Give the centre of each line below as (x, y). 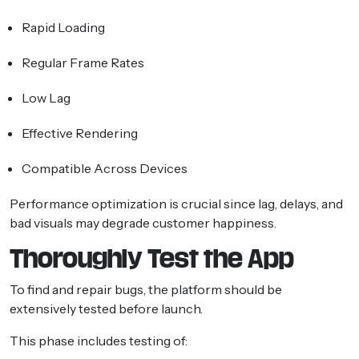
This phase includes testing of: (99, 340)
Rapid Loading (63, 27)
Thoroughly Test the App (152, 258)
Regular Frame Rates (83, 62)
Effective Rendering (80, 133)
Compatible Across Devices (105, 168)
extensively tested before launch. (106, 308)
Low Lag (46, 97)
